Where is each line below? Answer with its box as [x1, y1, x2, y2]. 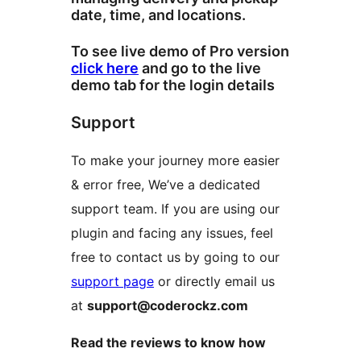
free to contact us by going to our [71, 249, 280, 266]
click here [71, 60, 139, 77]
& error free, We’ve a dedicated [71, 176, 260, 193]
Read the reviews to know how [71, 334, 266, 351]
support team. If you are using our [71, 201, 280, 218]
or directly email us [154, 273, 275, 290]
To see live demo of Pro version [71, 43, 289, 60]
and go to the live [139, 60, 261, 77]
